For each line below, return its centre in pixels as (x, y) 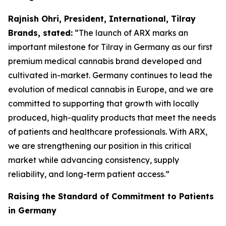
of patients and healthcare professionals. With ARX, (108, 132)
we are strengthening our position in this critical (100, 146)
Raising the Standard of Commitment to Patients (111, 196)
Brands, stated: (40, 33)
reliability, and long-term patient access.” (89, 174)
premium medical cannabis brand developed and (105, 61)
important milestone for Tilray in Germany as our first (110, 47)
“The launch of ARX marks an (130, 33)
